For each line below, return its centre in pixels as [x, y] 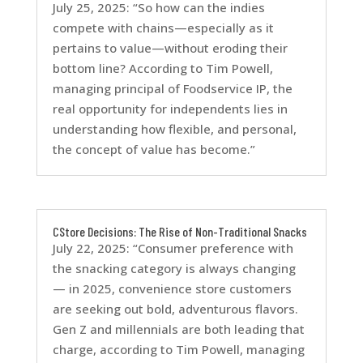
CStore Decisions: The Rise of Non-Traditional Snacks [179, 232]
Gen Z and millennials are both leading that [178, 329]
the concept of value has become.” [154, 149]
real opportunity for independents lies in [170, 109]
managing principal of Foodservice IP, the [172, 89]
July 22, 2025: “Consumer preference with [173, 248]
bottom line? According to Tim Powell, [162, 68]
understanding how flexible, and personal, [174, 129]
